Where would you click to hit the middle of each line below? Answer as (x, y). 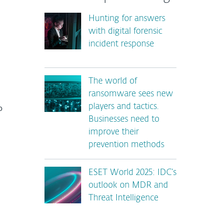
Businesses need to (124, 120)
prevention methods (126, 145)
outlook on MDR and (128, 186)
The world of (113, 81)
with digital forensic (125, 32)
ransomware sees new (131, 94)
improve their (114, 132)
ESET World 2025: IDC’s (132, 173)
